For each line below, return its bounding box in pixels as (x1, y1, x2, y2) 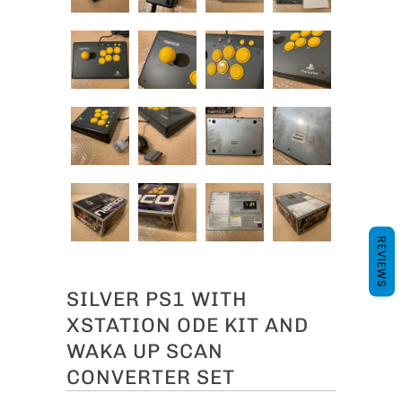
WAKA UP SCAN (66, 338, 223, 363)
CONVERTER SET (66, 364, 235, 389)
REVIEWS (374, 235, 389, 288)
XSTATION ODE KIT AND (66, 312, 309, 337)
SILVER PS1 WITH (66, 286, 248, 311)
